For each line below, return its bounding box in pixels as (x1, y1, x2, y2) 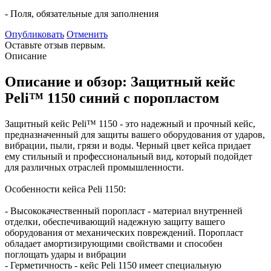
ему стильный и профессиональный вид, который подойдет (5, 151, 252, 162)
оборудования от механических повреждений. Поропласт (5, 227, 243, 238)
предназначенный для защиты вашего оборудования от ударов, (5, 129, 265, 140)
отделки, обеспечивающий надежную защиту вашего (5, 216, 225, 227)
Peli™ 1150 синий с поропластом (5, 90, 219, 106)
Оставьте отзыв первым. (5, 39, 105, 50)
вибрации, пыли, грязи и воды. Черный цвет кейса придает (5, 140, 251, 151)
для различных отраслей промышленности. (5, 162, 184, 172)
